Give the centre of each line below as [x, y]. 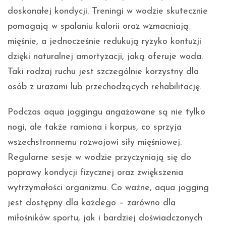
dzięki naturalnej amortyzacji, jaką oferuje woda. [105, 56]
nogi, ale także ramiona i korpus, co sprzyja [95, 127]
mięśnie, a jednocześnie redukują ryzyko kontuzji [104, 41]
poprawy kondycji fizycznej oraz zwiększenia [95, 173]
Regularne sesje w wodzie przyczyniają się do [99, 157]
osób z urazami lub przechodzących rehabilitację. [104, 87]
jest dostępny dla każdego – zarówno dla [92, 203]
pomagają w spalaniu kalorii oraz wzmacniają [98, 26]
